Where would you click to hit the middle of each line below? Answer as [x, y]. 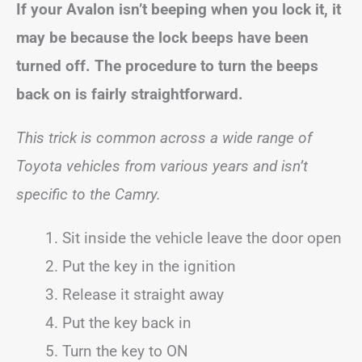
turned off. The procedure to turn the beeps [167, 66]
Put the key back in [127, 323]
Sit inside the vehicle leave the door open [202, 238]
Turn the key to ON [125, 351]
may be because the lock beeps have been [162, 38]
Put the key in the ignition [149, 266]
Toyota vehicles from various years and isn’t [162, 166]
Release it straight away [143, 295]
